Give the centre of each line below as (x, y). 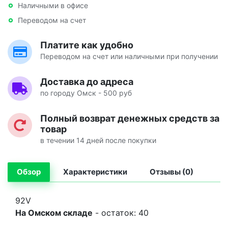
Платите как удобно (87, 45)
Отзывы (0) (172, 172)
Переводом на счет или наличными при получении (129, 56)
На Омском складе (54, 212)
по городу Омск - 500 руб (86, 93)
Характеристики (95, 172)
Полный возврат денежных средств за (130, 118)
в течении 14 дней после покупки (98, 140)
